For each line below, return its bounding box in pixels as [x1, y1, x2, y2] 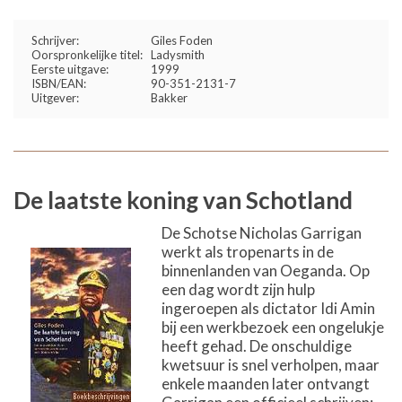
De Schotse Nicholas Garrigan [162, 223, 362, 242]
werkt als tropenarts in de [162, 242, 334, 261]
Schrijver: [31, 33, 79, 48]
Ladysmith [151, 48, 205, 62]
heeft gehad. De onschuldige [162, 336, 352, 355]
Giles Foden [151, 33, 213, 48]
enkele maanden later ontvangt [162, 374, 370, 393]
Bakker [151, 91, 188, 105]
